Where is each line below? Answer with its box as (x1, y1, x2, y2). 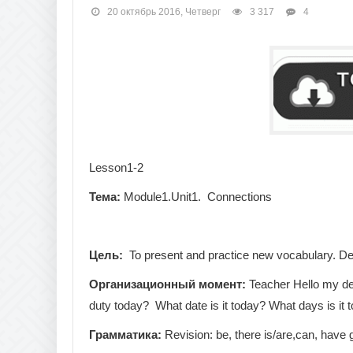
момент (199, 277, 242, 291)
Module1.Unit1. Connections (121, 189, 272, 203)
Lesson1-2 (89, 160, 143, 174)
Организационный (89, 277, 195, 291)
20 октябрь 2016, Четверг (107, 6, 221, 17)
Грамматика (89, 327, 158, 341)
